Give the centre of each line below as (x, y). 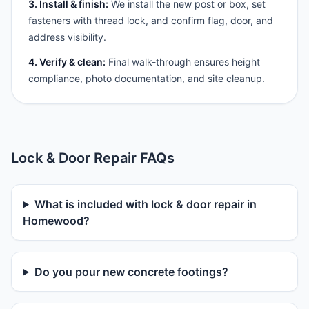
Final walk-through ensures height (183, 62)
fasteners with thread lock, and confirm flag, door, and (151, 20)
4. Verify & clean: (67, 62)
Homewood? (56, 221)
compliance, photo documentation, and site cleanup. (147, 78)
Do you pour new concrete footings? (131, 272)
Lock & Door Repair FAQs (93, 158)
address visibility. (67, 37)
